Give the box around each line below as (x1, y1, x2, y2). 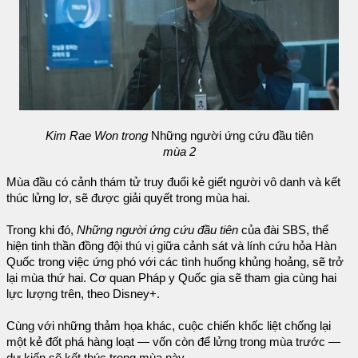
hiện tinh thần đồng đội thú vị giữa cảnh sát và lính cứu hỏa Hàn (6, 240, 336, 253)
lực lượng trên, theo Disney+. (6, 288, 160, 301)
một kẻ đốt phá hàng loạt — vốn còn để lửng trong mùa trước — (6, 336, 340, 349)
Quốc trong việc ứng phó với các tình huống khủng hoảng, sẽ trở (6, 256, 344, 269)
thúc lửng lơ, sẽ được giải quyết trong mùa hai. (6, 192, 250, 205)
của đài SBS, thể (238, 224, 328, 237)
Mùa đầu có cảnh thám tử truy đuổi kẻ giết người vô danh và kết (6, 176, 340, 189)
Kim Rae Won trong (45, 129, 148, 143)
